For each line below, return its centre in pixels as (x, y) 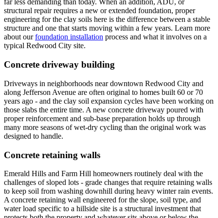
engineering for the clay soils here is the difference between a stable (107, 19)
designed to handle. (34, 136)
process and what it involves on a (156, 37)
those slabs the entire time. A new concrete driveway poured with (104, 109)
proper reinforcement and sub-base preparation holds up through (102, 118)
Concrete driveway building (59, 65)
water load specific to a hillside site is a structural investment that (102, 209)
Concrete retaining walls (52, 155)
